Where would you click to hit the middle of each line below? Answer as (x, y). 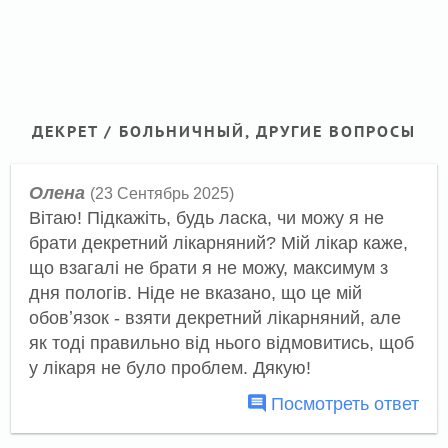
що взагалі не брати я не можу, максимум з (208, 268)
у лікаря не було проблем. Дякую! (169, 368)
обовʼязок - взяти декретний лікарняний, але (214, 318)
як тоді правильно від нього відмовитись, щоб (221, 343)
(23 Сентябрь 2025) (161, 194)
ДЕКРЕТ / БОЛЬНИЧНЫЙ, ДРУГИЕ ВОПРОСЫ (224, 131)
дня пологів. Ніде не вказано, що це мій (195, 293)
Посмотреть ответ (343, 403)
